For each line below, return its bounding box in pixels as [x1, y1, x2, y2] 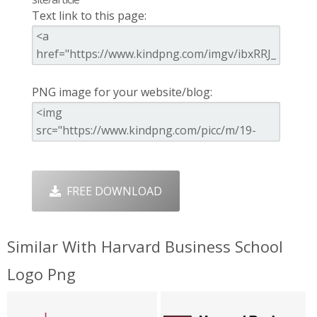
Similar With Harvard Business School [7, 236, 283, 258]
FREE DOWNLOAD [60, 183, 162, 200]
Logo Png [7, 263, 76, 285]
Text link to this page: [31, 8, 146, 24]
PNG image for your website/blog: [31, 84, 212, 100]
